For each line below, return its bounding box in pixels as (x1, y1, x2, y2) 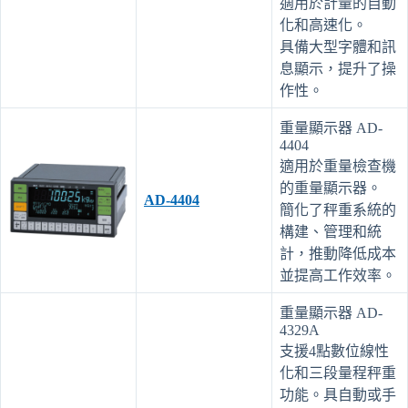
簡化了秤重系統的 (280, 201, 396, 218)
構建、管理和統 (280, 223, 382, 240)
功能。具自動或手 (280, 386, 396, 403)
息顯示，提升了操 (280, 60, 396, 76)
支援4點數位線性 (280, 342, 389, 359)
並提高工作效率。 (280, 267, 396, 283)
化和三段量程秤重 (280, 364, 396, 381)
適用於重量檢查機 (280, 158, 396, 174)
